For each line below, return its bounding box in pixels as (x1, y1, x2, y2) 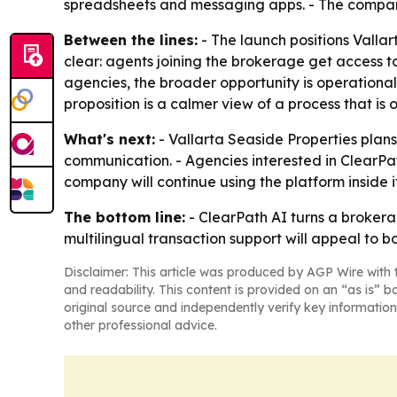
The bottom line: (64, 208, 185, 227)
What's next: (64, 130, 155, 149)
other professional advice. (64, 317, 217, 334)
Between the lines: (64, 31, 198, 50)
